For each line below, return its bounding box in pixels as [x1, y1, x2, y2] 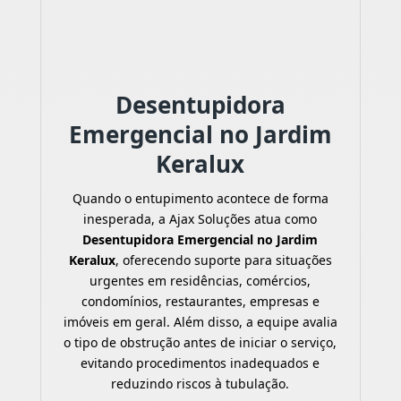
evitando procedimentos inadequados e [81, 354, 320, 371]
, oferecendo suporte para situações [115, 251, 332, 269]
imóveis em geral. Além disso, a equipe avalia [63, 312, 337, 330]
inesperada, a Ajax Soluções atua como [83, 209, 318, 227]
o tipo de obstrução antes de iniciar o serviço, [64, 333, 337, 351]
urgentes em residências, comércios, [90, 271, 311, 289]
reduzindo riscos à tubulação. [111, 374, 290, 392]
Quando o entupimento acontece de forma [72, 189, 328, 207]
